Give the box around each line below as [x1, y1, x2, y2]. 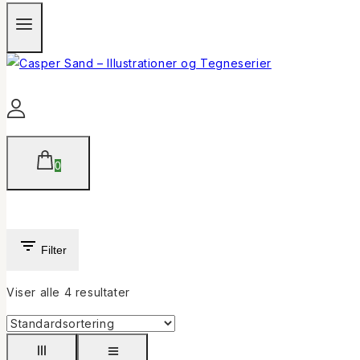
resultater [72, 284, 130, 299]
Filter [41, 243, 67, 256]
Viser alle [6, 284, 64, 299]
